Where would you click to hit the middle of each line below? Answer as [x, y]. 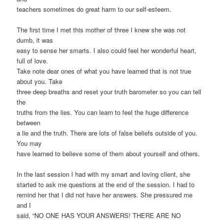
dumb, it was [35, 40]
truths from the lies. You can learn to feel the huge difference [103, 112]
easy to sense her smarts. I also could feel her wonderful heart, [107, 51]
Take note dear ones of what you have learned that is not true [104, 71]
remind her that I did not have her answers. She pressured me [105, 195]
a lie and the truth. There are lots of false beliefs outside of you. [107, 133]
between [29, 123]
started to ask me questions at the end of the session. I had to [106, 185]
